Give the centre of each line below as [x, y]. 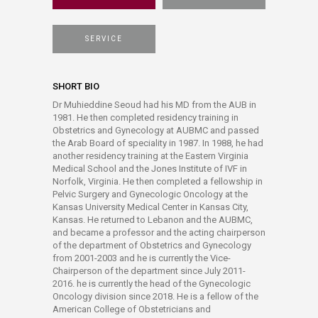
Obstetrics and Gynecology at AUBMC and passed [156, 130]
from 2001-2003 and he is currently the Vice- [142, 258]
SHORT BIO [76, 86]
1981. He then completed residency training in [146, 117]
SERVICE [104, 39]
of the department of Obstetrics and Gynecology [152, 245]
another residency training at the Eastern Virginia [150, 156]
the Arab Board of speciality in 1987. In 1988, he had [158, 143]
